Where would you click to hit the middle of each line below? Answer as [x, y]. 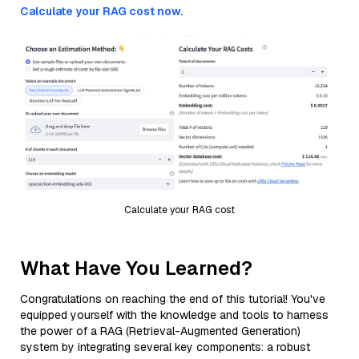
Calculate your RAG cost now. [101, 11]
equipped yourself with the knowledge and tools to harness [174, 315]
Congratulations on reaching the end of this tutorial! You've [173, 298]
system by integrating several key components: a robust [165, 347]
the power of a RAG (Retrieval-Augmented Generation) [160, 331]
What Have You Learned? [136, 268]
